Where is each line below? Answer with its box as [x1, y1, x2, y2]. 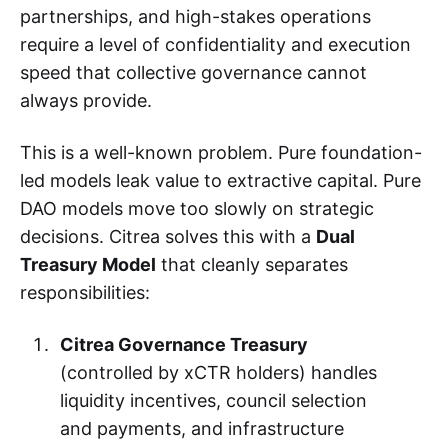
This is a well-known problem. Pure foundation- [20, 141, 422, 163]
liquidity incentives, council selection [59, 389, 367, 411]
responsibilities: [20, 281, 150, 303]
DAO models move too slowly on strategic [20, 197, 374, 219]
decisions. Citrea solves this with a [20, 225, 316, 247]
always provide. [20, 89, 152, 111]
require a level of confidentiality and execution [20, 33, 411, 55]
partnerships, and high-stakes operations [20, 5, 371, 27]
